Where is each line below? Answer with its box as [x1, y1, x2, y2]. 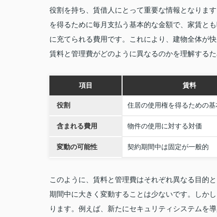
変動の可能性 [57, 143, 97, 151]
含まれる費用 [57, 122, 97, 130]
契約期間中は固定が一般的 [127, 143, 209, 151]
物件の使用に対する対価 [127, 122, 202, 130]
